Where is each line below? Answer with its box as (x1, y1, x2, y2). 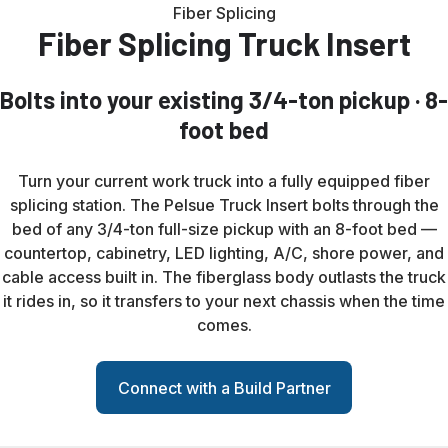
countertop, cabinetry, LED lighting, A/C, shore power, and (4, 243, 444, 264)
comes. (196, 315, 252, 336)
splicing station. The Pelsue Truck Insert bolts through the (9, 195, 439, 216)
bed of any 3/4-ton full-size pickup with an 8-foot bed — (11, 219, 437, 240)
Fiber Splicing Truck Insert (37, 24, 411, 63)
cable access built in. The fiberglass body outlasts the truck (2, 267, 446, 288)
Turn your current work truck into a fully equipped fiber (18, 171, 430, 192)
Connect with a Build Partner (117, 377, 331, 398)
